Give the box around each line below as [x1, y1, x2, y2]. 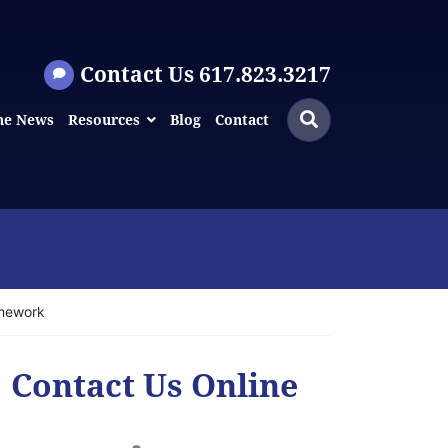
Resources [67, 109, 140, 129]
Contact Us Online [11, 363, 298, 406]
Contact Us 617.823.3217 [80, 60, 331, 88]
